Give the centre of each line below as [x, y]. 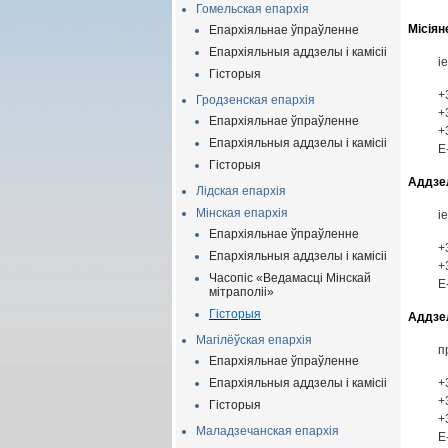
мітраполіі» [241, 292]
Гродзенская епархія [255, 100]
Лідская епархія [241, 191]
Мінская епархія [242, 213]
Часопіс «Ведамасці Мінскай [290, 278]
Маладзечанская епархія [267, 431]
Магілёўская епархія [254, 340]
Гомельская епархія [252, 9]
